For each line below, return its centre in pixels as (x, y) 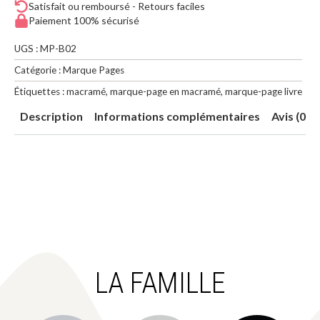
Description (51, 116)
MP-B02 (58, 48)
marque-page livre (264, 91)
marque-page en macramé (165, 91)
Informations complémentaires (177, 116)
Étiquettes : (40, 91)
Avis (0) (290, 116)
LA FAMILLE (160, 283)
